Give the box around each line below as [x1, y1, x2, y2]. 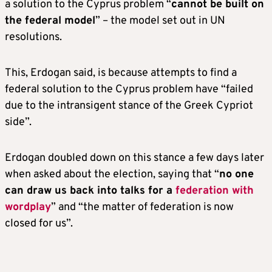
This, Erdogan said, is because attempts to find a [5, 66, 237, 80]
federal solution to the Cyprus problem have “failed [5, 82, 253, 97]
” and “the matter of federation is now [51, 200, 234, 214]
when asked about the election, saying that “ [5, 167, 219, 182]
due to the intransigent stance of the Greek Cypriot [5, 98, 253, 113]
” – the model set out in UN [95, 13, 225, 28]
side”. [5, 115, 32, 129]
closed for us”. [5, 216, 73, 231]
